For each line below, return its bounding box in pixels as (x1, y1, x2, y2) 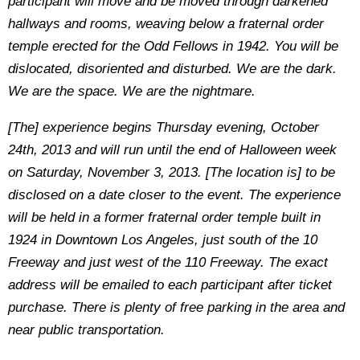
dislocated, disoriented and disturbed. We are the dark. (8, 61, 337, 76)
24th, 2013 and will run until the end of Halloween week (8, 142, 337, 157)
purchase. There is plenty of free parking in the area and (8, 300, 345, 315)
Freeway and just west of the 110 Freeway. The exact (8, 255, 328, 270)
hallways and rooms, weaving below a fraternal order (8, 16, 324, 31)
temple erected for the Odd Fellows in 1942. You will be (8, 39, 338, 54)
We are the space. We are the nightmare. (8, 84, 256, 99)
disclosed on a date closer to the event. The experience (8, 187, 341, 202)
